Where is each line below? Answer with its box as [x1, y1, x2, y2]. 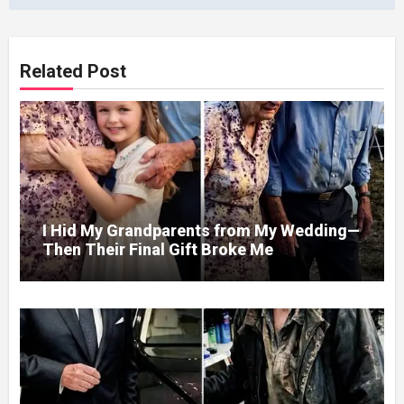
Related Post [20, 60, 127, 83]
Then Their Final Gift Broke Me [42, 240, 274, 260]
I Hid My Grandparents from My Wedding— [42, 221, 361, 241]
